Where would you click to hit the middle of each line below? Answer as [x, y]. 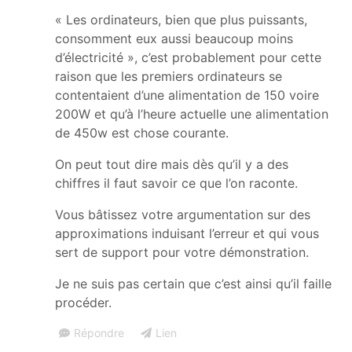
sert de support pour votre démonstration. [182, 252]
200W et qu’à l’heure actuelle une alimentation [192, 114]
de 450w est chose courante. [142, 132]
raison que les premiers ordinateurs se [169, 76]
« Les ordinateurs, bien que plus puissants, [181, 19]
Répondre [99, 332]
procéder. [83, 302]
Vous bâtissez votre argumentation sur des [183, 214]
